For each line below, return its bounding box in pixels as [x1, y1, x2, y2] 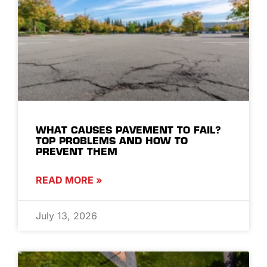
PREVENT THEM [36, 145, 117, 157]
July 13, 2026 [36, 209, 97, 222]
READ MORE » [36, 173, 103, 186]
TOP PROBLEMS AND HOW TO [36, 134, 188, 147]
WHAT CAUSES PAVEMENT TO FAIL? [36, 123, 221, 136]
